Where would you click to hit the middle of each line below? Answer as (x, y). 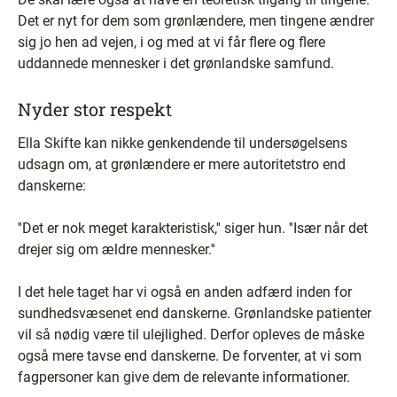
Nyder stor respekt (95, 109)
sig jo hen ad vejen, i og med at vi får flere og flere (171, 42)
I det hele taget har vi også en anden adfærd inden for (185, 292)
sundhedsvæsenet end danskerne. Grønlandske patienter (195, 313)
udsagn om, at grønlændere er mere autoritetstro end (182, 164)
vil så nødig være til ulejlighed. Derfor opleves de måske (191, 335)
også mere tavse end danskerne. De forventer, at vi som (190, 356)
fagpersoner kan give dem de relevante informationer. (184, 377)
